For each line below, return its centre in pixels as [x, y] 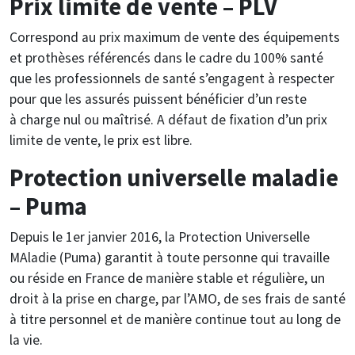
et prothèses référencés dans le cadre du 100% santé [166, 57]
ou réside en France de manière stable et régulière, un [167, 278]
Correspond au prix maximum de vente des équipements [175, 37]
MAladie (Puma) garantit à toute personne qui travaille [170, 257]
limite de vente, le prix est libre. [101, 140]
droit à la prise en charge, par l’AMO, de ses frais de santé [177, 298]
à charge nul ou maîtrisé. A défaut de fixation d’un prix [168, 119]
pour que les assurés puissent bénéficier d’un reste [158, 99]
